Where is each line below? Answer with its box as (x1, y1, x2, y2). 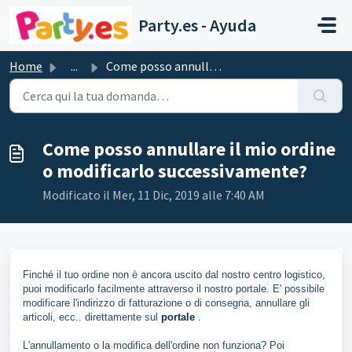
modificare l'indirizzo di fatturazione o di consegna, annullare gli (23, 297, 310, 309)
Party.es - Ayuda (137, 14, 256, 36)
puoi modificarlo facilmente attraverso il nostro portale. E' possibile (23, 283, 324, 295)
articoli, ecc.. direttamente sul (23, 311, 161, 323)
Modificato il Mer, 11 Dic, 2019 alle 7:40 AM (42, 187, 265, 203)
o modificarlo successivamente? (42, 159, 307, 183)
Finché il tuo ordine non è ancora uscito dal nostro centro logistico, (23, 269, 325, 280)
